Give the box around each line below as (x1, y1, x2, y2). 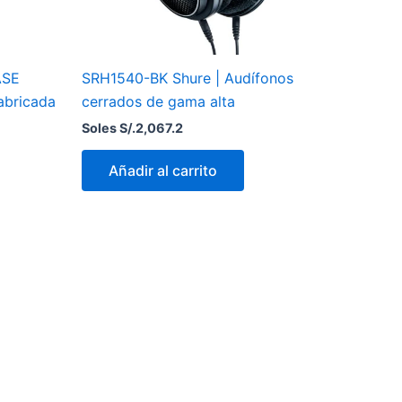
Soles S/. (82, 120, 135, 136)
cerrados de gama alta (82, 92, 235, 111)
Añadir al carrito (109, 162, 217, 180)
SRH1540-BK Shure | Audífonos (82, 69, 293, 88)
